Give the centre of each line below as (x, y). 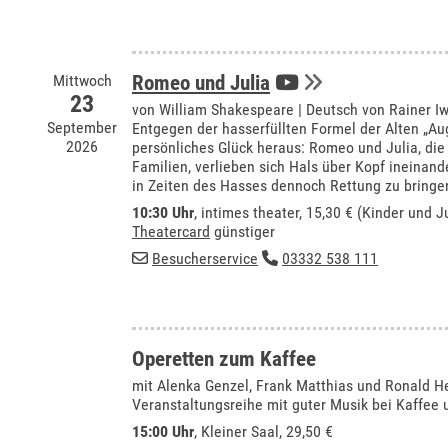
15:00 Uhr (163, 431)
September (82, 127)
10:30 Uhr (163, 212)
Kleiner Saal (240, 431)
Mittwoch (82, 80)
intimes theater (250, 212)
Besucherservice (205, 258)
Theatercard (171, 231)
